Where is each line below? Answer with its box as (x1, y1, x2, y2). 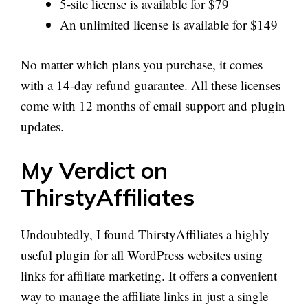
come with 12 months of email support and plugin (21, 97, 285, 115)
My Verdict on (21, 155, 168, 184)
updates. (21, 118, 64, 135)
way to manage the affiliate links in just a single (21, 287, 268, 305)
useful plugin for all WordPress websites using (21, 245, 263, 263)
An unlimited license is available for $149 (60, 15, 278, 33)
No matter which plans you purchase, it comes (21, 56, 263, 74)
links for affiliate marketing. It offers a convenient (21, 266, 277, 284)
